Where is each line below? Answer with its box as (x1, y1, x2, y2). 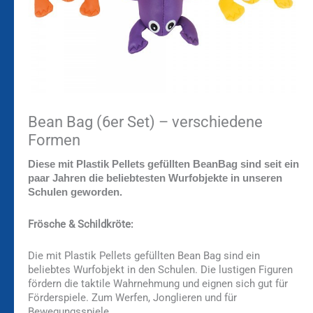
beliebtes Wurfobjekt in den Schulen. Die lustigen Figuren (28, 263, 293, 277)
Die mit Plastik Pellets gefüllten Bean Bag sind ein (28, 249, 260, 263)
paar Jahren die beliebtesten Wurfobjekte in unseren (28, 173, 282, 184)
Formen (28, 131, 80, 150)
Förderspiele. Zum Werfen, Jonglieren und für (28, 291, 237, 305)
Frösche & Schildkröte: (28, 217, 133, 231)
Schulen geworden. (28, 187, 125, 198)
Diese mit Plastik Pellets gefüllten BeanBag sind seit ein (28, 159, 299, 170)
